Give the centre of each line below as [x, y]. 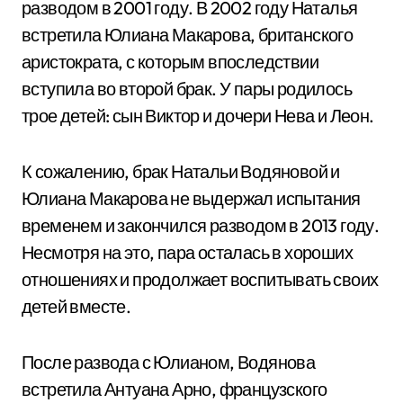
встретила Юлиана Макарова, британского [188, 35]
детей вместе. [76, 306]
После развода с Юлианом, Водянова [169, 362]
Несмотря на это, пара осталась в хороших [187, 252]
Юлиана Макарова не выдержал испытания [191, 198]
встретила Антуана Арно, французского [175, 389]
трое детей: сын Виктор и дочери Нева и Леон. [198, 116]
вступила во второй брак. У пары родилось [187, 89]
